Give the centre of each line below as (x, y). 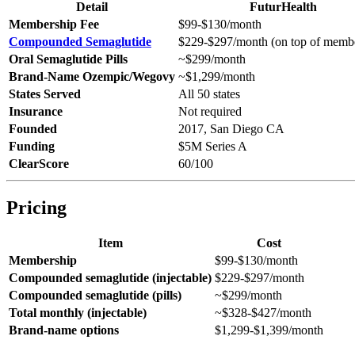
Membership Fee (54, 24)
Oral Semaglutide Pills (68, 59)
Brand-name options (64, 330)
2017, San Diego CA (231, 128)
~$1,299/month (217, 76)
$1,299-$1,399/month (269, 330)
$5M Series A (213, 146)
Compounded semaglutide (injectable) (110, 278)
